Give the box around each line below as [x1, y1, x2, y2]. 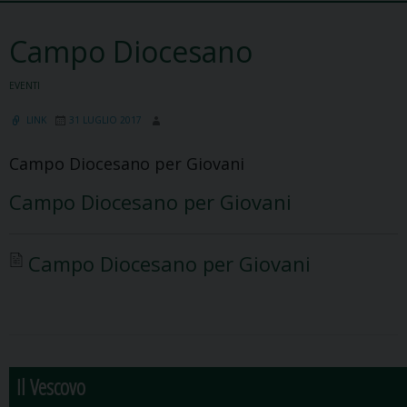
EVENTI [9, 79, 40, 93]
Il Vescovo [16, 372, 85, 402]
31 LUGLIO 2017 [69, 114, 142, 127]
